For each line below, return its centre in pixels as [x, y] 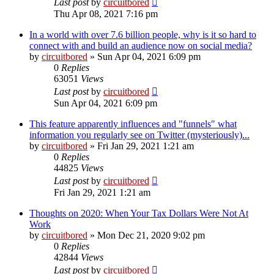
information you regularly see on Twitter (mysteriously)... [139, 135]
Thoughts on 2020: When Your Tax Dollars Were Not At [139, 213]
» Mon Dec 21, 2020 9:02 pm [146, 235]
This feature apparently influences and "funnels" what [133, 124]
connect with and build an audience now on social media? [141, 45]
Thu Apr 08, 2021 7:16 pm [106, 13]
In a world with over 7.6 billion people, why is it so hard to [143, 34]
